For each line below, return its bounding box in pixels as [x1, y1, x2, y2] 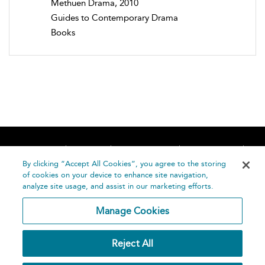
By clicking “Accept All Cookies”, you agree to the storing [22, 159, 227, 168]
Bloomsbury [75, 247, 119, 258]
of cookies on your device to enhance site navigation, [22, 170, 209, 179]
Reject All [111, 238, 154, 249]
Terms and [165, 237, 204, 248]
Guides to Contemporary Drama [51, 12, 178, 23]
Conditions [163, 247, 204, 258]
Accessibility [124, 144, 173, 155]
